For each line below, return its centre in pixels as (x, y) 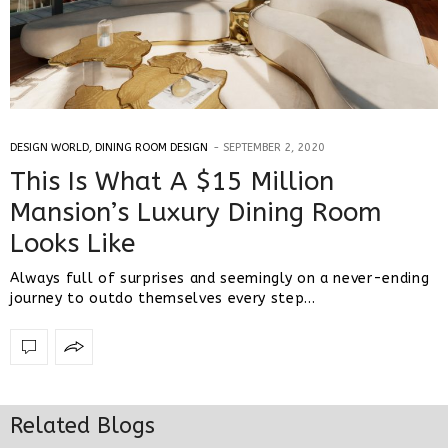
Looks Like (72, 243)
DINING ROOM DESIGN (151, 147)
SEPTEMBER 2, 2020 (274, 147)
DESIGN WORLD (49, 147)
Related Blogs (82, 425)
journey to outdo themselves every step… (163, 298)
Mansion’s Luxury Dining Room (196, 212)
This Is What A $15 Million (172, 181)
